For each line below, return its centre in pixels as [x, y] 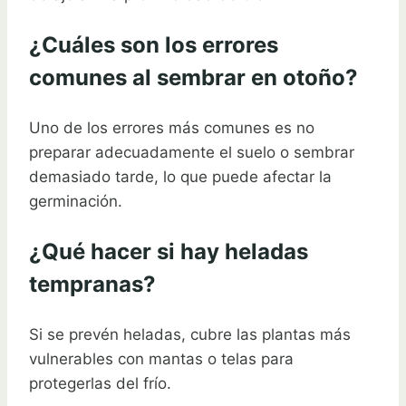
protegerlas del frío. [100, 384]
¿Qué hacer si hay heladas [169, 252]
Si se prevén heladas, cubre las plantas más [190, 335]
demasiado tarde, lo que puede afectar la [180, 177]
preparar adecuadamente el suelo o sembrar [192, 153]
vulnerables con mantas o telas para [161, 359]
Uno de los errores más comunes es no [172, 128]
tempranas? [92, 285]
